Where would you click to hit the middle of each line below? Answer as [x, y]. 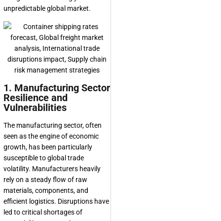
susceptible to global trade [44, 158]
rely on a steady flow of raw [45, 180]
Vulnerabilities [35, 108]
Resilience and [36, 98]
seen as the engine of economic [51, 136]
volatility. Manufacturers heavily [52, 169]
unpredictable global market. [47, 9]
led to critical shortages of [43, 212]
